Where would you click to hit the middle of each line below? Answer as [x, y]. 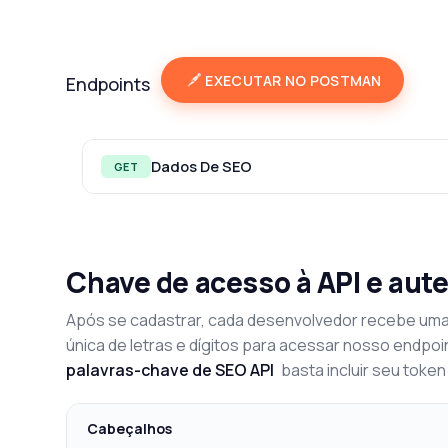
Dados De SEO [201, 166]
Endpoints [108, 83]
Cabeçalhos [129, 429]
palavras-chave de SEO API [170, 370]
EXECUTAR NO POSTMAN [293, 80]
